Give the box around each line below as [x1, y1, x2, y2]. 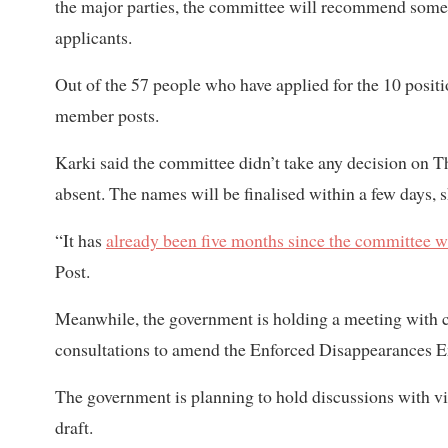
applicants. [55, 25, 132, 50]
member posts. [55, 103, 159, 128]
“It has [55, 228, 106, 253]
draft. [55, 415, 93, 440]
